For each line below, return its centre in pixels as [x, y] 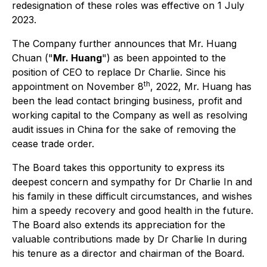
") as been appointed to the [164, 58]
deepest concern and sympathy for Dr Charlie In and [132, 182]
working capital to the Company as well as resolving [130, 115]
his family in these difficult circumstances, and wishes [132, 196]
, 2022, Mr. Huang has [201, 86]
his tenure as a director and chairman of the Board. [128, 253]
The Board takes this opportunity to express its [118, 167]
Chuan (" [32, 58]
